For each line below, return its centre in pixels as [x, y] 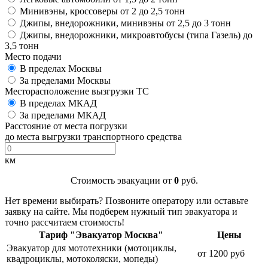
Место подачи [33, 57]
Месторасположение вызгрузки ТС [77, 92]
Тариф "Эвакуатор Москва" [101, 235]
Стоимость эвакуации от [122, 181]
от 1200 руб [221, 254]
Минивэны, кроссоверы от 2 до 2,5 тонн [102, 11]
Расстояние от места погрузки [66, 126]
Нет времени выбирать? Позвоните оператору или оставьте [127, 201]
